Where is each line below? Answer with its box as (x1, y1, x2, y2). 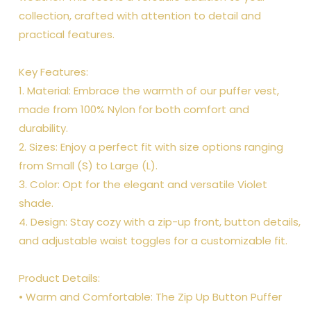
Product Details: (19, 270, 100, 285)
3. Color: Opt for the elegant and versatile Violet (19, 176, 267, 192)
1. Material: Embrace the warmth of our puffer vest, (19, 83, 279, 98)
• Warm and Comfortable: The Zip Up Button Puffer (19, 289, 282, 304)
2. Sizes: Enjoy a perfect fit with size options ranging (19, 139, 283, 154)
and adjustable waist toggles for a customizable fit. (19, 233, 287, 248)
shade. (19, 195, 53, 210)
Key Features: (19, 64, 88, 79)
